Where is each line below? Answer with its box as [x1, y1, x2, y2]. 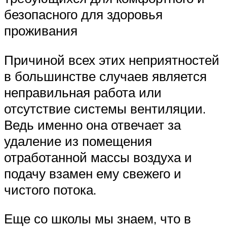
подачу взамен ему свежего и [4, 165, 181, 181]
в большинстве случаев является [4, 67, 207, 84]
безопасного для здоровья [4, 6, 163, 23]
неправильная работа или [4, 84, 162, 100]
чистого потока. [4, 181, 96, 198]
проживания [4, 22, 78, 39]
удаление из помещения [4, 132, 152, 149]
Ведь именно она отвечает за [4, 116, 181, 133]
